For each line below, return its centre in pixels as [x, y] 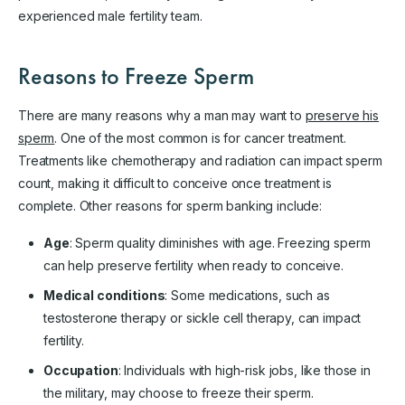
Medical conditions [104, 295]
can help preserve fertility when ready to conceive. [193, 265]
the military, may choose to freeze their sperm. [179, 392]
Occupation [81, 370]
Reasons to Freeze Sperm [136, 75]
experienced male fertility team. [110, 15]
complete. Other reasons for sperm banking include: [170, 205]
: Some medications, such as [247, 295]
